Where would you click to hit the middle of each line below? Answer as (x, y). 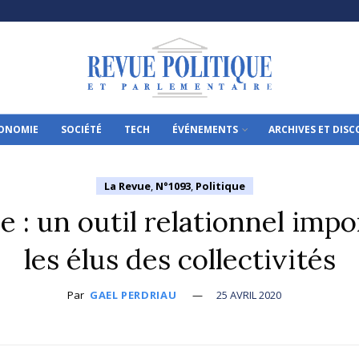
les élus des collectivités (179, 259)
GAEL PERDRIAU (133, 295)
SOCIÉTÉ (82, 129)
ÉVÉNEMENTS (206, 129)
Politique (220, 186)
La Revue (127, 186)
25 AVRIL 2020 (249, 295)
